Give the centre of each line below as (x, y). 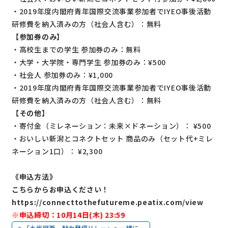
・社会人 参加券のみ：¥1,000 (62, 75)
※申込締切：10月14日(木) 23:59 (68, 215)
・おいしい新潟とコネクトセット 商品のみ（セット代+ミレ (112, 138)
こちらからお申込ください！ (61, 189)
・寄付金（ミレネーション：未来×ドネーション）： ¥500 (111, 125)
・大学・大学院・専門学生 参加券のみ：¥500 (89, 62)
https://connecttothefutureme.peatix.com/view (108, 202)
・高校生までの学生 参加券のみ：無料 (76, 49)
